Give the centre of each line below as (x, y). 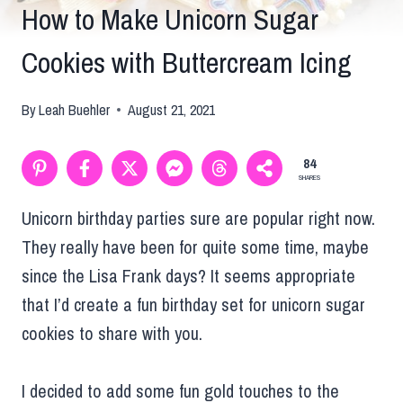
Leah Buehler (75, 109)
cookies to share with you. (112, 333)
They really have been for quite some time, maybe (195, 246)
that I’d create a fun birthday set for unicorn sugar (193, 304)
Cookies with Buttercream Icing (187, 62)
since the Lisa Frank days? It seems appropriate (188, 275)
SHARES (309, 178)
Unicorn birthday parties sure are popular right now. (198, 218)
